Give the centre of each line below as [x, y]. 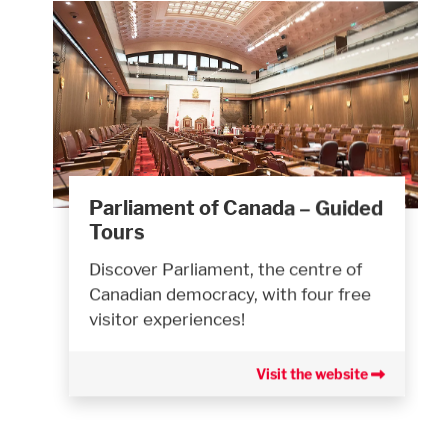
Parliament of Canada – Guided [236, 207]
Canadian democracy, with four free [230, 293]
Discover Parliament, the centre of [225, 268]
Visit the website [313, 373]
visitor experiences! [167, 318]
